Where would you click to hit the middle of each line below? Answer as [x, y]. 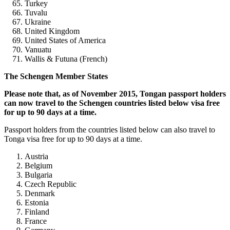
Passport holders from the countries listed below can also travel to [110, 129]
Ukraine [38, 22]
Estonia [37, 202]
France [36, 221]
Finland [37, 212]
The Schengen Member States [56, 76]
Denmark [40, 193]
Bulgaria [39, 175]
